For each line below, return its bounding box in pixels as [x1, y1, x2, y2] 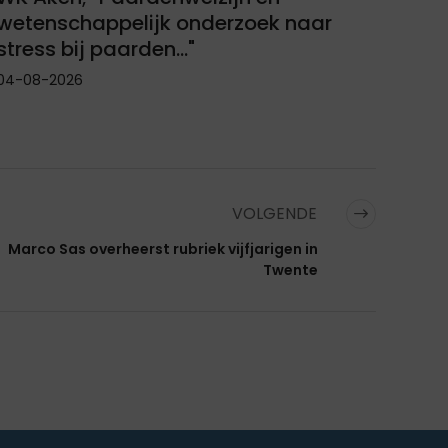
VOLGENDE [232, 201, 321, 225]
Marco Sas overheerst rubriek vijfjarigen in [8, 238, 318, 259]
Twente [263, 259, 318, 280]
